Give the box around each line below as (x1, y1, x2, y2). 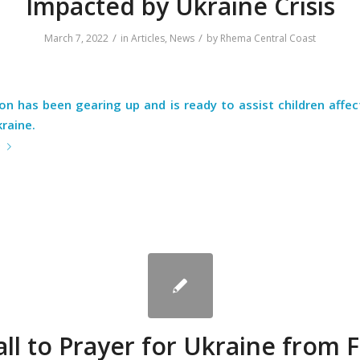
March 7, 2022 (44, 31, 108, 46)
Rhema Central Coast (220, 31, 316, 46)
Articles (131, 31, 165, 46)
